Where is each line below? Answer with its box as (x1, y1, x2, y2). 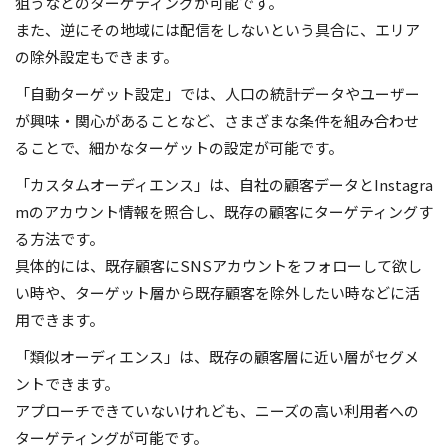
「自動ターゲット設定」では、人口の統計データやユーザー (15, 83, 420, 105)
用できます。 (15, 309, 104, 331)
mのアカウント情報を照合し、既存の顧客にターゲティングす (15, 201, 433, 223)
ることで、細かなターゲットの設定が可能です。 (15, 137, 343, 159)
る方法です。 (15, 228, 104, 250)
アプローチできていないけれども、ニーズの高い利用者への (15, 400, 419, 422)
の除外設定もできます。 (15, 46, 178, 68)
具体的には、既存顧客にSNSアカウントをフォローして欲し (15, 255, 422, 277)
